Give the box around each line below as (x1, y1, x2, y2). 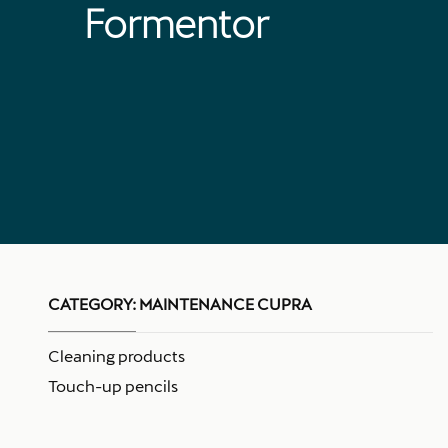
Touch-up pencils (48, 376, 178, 395)
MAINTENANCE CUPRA (136, 294, 312, 313)
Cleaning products (48, 346, 185, 365)
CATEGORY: (48, 294, 136, 313)
